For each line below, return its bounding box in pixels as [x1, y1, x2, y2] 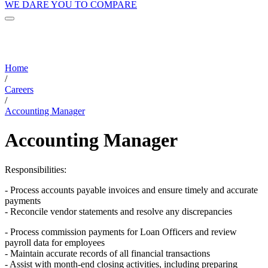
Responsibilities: [5, 164, 66, 175]
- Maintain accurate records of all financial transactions [5, 248, 210, 258]
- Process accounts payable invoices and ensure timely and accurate [5, 184, 258, 195]
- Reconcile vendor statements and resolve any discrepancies [5, 206, 232, 217]
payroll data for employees [5, 237, 105, 248]
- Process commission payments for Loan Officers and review [5, 226, 237, 237]
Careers [5, 84, 33, 95]
